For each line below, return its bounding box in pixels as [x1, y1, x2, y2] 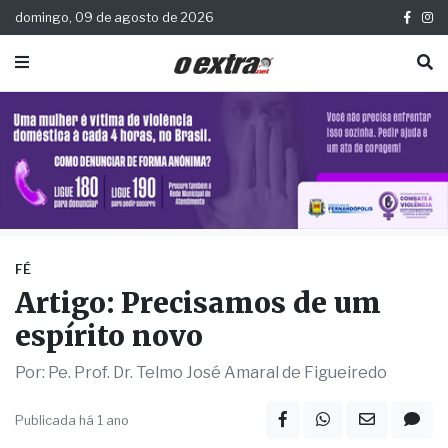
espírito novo [15, 318, 203, 355]
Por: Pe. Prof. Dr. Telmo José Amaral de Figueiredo [15, 363, 387, 383]
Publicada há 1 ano [15, 412, 129, 428]
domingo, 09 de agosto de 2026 [15, 10, 214, 25]
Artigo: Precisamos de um [15, 285, 381, 322]
